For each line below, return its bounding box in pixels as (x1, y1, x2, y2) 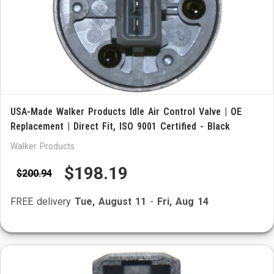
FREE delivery (10, 196, 75, 207)
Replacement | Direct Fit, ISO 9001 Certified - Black (10, 120, 230, 132)
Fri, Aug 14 (157, 196, 209, 207)
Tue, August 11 (75, 196, 146, 207)
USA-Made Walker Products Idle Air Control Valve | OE (10, 106, 242, 117)
